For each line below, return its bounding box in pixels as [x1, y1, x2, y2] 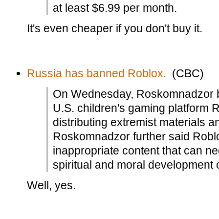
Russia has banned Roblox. [27, 67, 166, 80]
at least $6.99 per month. [53, 1, 177, 14]
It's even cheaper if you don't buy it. [27, 22, 202, 35]
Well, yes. [27, 179, 76, 192]
